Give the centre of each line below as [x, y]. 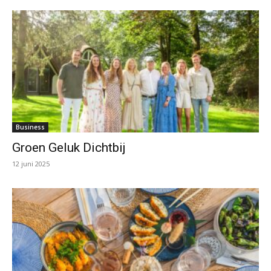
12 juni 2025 [31, 163]
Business [30, 127]
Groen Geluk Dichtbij [69, 147]
